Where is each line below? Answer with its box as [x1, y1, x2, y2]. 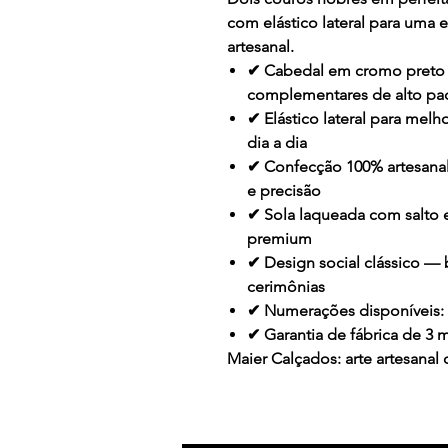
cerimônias [247, 277, 325, 297]
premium [247, 229, 312, 249]
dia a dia [247, 133, 307, 153]
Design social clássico [264, 253, 420, 273]
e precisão [247, 181, 321, 201]
